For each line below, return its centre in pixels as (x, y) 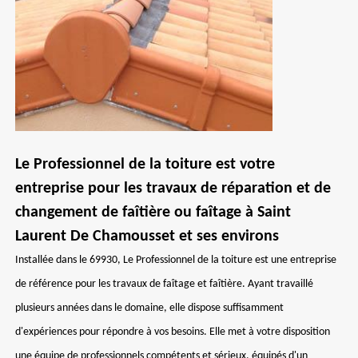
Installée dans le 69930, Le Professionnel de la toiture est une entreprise (176, 260)
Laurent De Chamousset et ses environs (147, 237)
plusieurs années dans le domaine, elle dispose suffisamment (149, 308)
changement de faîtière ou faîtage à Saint (153, 213)
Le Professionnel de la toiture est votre (145, 165)
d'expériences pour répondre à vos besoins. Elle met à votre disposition (173, 332)
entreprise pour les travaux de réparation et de (173, 189)
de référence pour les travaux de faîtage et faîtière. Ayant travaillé (164, 284)
